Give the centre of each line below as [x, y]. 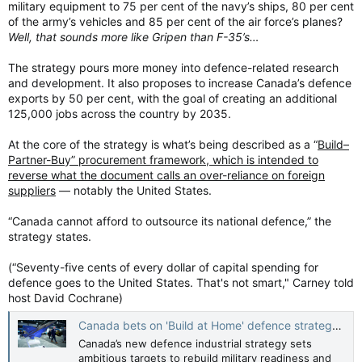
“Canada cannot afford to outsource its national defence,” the [170, 221]
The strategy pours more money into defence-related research [173, 67]
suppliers [32, 190]
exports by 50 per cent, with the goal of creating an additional [173, 98]
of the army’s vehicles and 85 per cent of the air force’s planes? [175, 21]
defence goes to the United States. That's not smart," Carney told [181, 282]
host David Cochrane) [65, 297]
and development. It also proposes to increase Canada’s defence [180, 82]
